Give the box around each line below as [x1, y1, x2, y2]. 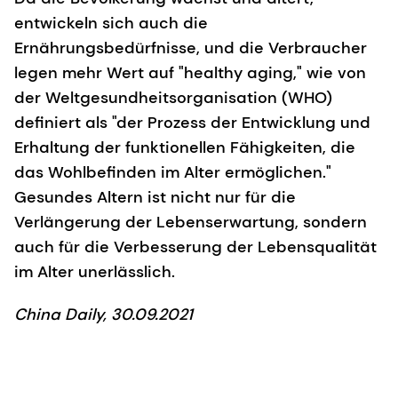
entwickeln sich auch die [14, 12, 208, 34]
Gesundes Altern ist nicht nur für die [14, 186, 296, 208]
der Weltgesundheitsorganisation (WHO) [14, 86, 332, 108]
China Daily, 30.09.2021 [14, 303, 193, 325]
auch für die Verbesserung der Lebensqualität [14, 235, 377, 258]
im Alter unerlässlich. [14, 260, 175, 283]
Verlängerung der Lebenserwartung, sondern [14, 211, 367, 233]
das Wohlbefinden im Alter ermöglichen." [14, 161, 331, 183]
